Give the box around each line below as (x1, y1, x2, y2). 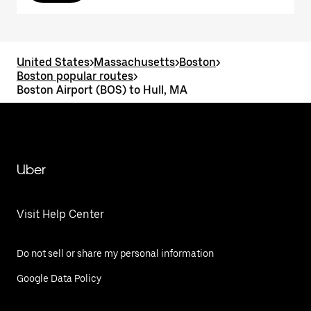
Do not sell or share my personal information (17, 248, 214, 259)
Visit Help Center (17, 208, 104, 221)
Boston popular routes (17, 69, 133, 83)
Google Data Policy (17, 273, 101, 284)
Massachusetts (94, 56, 175, 69)
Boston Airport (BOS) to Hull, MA (17, 83, 187, 96)
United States (17, 56, 90, 69)
